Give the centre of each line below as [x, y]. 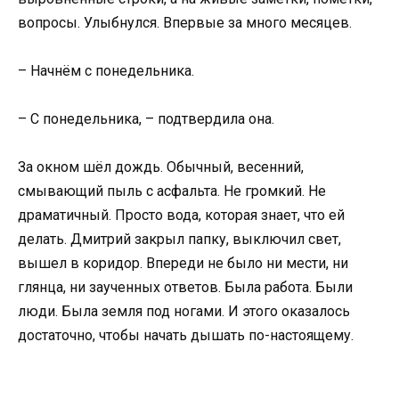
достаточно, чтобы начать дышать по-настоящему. [186, 336]
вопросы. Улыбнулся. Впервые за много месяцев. [185, 22]
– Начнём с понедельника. [106, 71]
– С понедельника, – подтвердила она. [146, 119]
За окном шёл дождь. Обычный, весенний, [161, 167]
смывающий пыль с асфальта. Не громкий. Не [172, 191]
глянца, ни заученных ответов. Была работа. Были [185, 288]
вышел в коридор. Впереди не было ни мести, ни [183, 264]
